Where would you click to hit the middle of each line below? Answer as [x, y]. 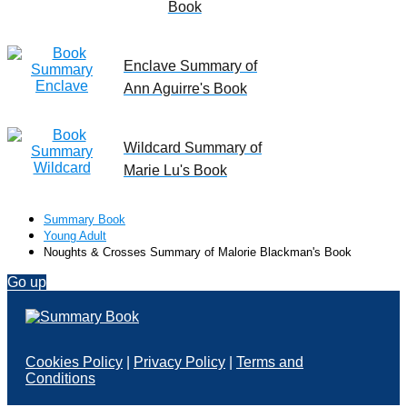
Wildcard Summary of [193, 148]
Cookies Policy [74, 362]
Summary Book [84, 220]
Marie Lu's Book [175, 171]
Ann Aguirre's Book [185, 89]
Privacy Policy [179, 362]
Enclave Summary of [190, 66]
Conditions [60, 379]
